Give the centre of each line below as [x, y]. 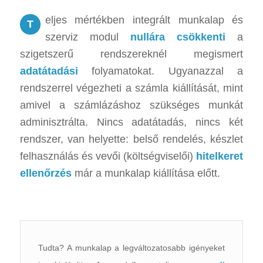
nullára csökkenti [178, 37]
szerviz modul [87, 37]
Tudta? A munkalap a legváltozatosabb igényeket [131, 247]
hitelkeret [220, 156]
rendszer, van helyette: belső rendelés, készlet [131, 139]
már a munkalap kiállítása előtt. [146, 173]
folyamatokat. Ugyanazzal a [161, 71]
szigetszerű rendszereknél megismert [131, 54]
